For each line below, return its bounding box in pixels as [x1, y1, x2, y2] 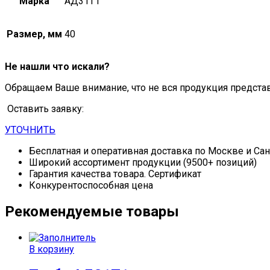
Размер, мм [7, 28, 62, 40]
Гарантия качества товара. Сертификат [29, 168, 201, 180]
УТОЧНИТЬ [5, 124, 55, 136]
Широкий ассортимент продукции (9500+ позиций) [29, 156, 257, 168]
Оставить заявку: [5, 102, 84, 115]
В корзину [29, 243, 74, 255]
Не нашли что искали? [5, 60, 110, 72]
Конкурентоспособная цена [29, 179, 153, 191]
